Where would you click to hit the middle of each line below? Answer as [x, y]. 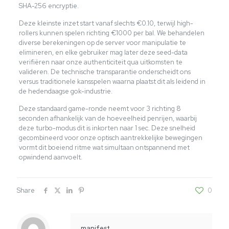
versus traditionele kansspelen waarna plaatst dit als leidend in [112, 81]
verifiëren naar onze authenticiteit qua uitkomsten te [100, 62]
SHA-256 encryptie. [49, 6]
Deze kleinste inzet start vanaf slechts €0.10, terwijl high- [106, 23]
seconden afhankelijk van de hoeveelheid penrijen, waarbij [108, 118]
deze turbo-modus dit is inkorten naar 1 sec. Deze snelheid [107, 128]
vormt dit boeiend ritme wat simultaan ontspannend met [104, 147]
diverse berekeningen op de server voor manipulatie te [102, 42]
